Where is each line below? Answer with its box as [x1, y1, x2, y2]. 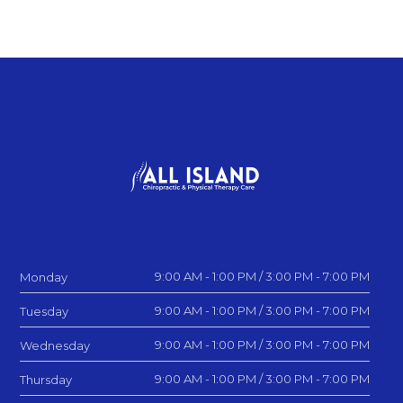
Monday [20, 270, 68, 285]
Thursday [20, 372, 73, 388]
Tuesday [20, 304, 69, 319]
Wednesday [20, 338, 91, 354]
